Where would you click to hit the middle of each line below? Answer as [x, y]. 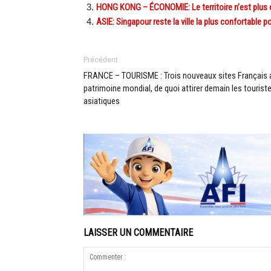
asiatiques [102, 101]
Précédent [101, 60]
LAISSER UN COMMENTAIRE [138, 233]
